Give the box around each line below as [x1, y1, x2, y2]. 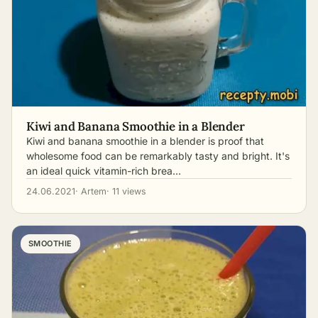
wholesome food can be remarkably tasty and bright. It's [26, 149, 290, 162]
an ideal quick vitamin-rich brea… [26, 164, 181, 177]
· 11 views [106, 185, 146, 197]
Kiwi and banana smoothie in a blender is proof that [26, 134, 264, 147]
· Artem [75, 185, 106, 197]
